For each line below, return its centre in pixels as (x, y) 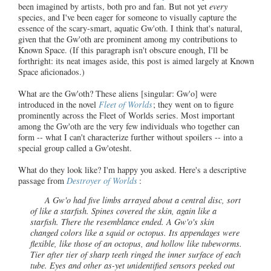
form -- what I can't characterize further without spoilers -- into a (130, 137)
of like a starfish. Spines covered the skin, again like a (123, 211)
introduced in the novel (58, 104)
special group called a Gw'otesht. (75, 148)
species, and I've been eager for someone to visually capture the (127, 17)
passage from (42, 180)
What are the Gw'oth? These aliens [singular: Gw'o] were (117, 93)
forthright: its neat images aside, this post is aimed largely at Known (136, 60)
